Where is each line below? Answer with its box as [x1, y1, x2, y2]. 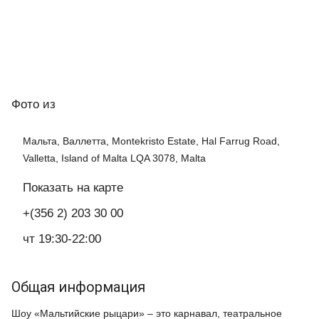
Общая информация [11, 278, 145, 296]
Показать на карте [23, 180, 123, 194]
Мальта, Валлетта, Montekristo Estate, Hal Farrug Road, [23, 135, 280, 147]
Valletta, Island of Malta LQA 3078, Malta [23, 152, 206, 164]
